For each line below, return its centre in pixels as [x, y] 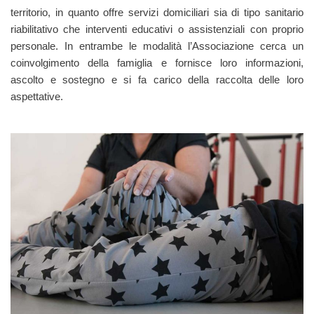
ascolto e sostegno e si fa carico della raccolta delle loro [157, 80]
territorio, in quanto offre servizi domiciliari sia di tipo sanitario [157, 13]
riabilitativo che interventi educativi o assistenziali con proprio [157, 29]
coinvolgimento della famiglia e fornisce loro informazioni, [157, 63]
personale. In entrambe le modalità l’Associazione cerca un [157, 46]
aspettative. [37, 97]
